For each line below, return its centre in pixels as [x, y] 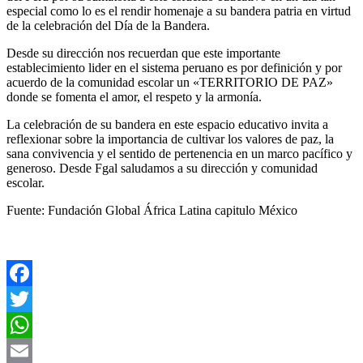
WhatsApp [34, 351]
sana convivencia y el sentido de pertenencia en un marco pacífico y [179, 154]
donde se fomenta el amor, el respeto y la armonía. [134, 97]
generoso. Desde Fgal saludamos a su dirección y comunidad [162, 169]
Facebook [32, 299]
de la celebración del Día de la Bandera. [108, 26]
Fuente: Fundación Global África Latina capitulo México [152, 211]
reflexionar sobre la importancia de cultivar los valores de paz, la [170, 139]
